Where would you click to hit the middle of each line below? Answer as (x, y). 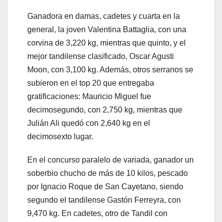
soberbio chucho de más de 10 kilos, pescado (108, 173)
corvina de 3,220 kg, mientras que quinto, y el (107, 43)
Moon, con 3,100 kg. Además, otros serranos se (110, 69)
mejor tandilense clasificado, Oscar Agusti (101, 56)
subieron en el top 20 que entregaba (91, 83)
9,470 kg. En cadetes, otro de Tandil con (97, 213)
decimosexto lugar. (60, 136)
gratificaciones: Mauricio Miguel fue (89, 96)
